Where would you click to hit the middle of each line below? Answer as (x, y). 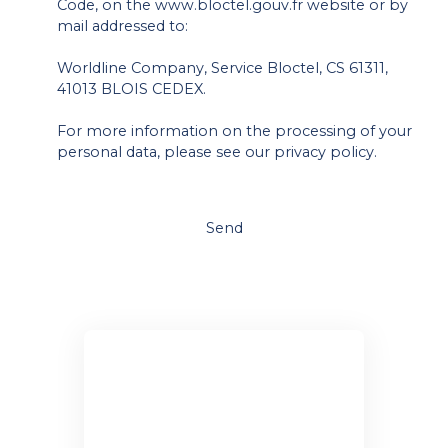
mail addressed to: (122, 25)
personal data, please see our (165, 151)
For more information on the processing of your (234, 130)
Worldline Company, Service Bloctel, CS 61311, (222, 67)
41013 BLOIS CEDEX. (131, 88)
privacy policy (324, 151)
